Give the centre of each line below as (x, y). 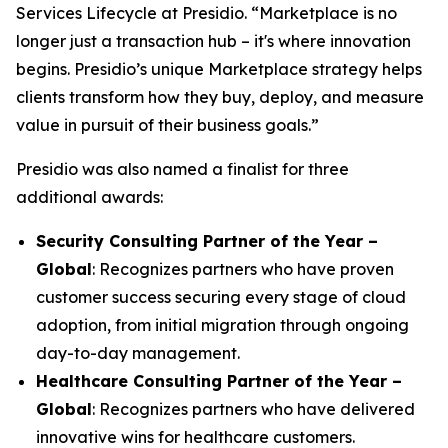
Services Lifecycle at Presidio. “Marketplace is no (206, 13)
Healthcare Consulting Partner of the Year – (219, 381)
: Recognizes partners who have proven (243, 269)
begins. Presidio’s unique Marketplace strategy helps (219, 69)
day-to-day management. (138, 353)
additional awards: (89, 197)
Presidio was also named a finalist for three (182, 169)
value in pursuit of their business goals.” (167, 125)
